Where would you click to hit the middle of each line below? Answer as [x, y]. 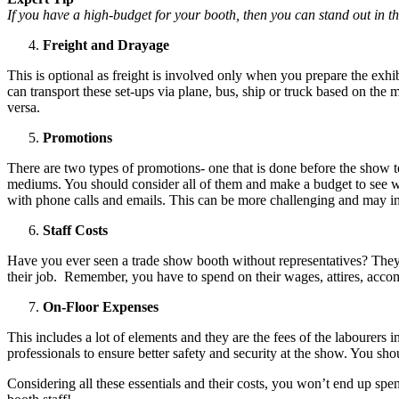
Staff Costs [75, 231]
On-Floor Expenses [101, 307]
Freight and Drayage [106, 45]
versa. [24, 108]
